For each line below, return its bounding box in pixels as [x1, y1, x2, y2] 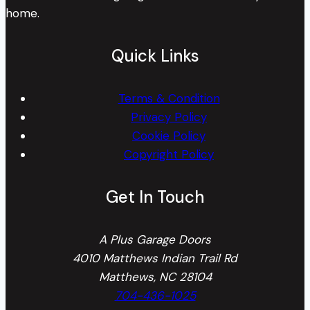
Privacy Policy [131, 109, 207, 125]
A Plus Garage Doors [99, 231, 211, 247]
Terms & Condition [118, 90, 220, 106]
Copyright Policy [124, 146, 214, 162]
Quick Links [111, 44, 199, 66]
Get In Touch [106, 185, 204, 208]
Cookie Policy [132, 127, 206, 143]
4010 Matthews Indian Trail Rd [73, 250, 237, 266]
